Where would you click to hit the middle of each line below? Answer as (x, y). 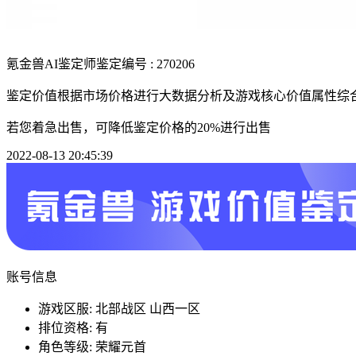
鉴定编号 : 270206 (145, 64)
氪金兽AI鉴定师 (51, 64)
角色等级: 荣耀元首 (92, 346)
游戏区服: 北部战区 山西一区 (119, 308)
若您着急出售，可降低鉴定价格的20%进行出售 (139, 127)
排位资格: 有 (73, 327)
